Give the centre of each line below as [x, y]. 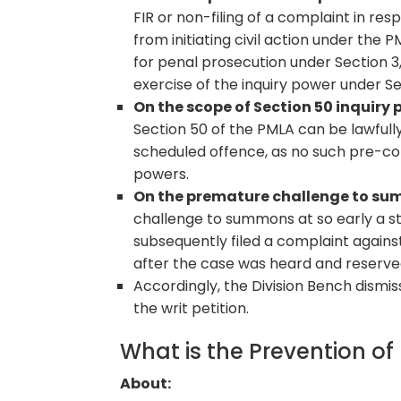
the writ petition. [192, 309]
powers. [162, 175]
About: [146, 384]
